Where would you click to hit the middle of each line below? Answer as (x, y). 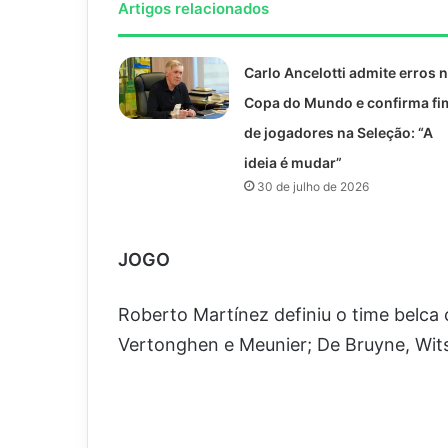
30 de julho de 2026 (312, 186)
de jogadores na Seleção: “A (338, 132)
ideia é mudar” (292, 162)
